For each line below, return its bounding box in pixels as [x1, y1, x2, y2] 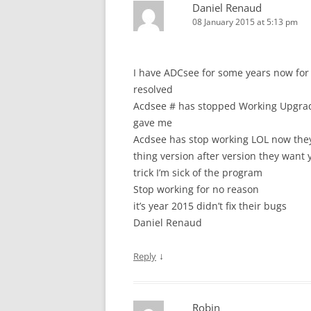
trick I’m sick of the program [133, 166, 262, 179]
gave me [133, 116, 172, 129]
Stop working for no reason [133, 183, 259, 196]
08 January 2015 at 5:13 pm [192, 16, 298, 28]
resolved [133, 83, 173, 96]
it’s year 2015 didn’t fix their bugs [133, 199, 287, 212]
